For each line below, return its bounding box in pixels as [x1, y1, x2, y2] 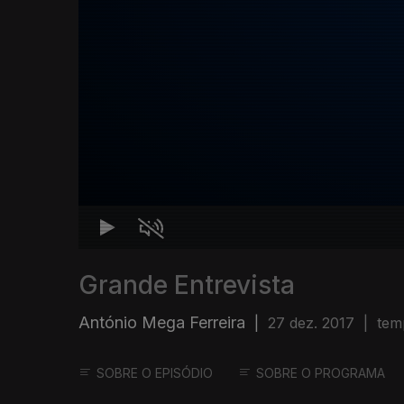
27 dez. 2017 [268, 314, 354, 333]
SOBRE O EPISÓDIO [96, 365, 213, 381]
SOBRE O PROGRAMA [256, 365, 385, 381]
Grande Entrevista [78, 270, 295, 301]
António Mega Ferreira [78, 313, 245, 333]
